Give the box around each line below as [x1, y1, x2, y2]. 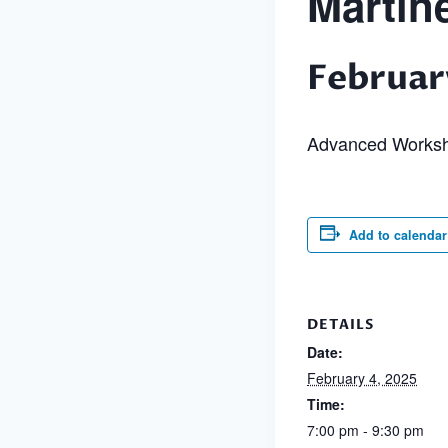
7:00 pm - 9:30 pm [307, 419, 424, 440]
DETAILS [307, 314, 374, 334]
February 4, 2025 [307, 367, 417, 388]
